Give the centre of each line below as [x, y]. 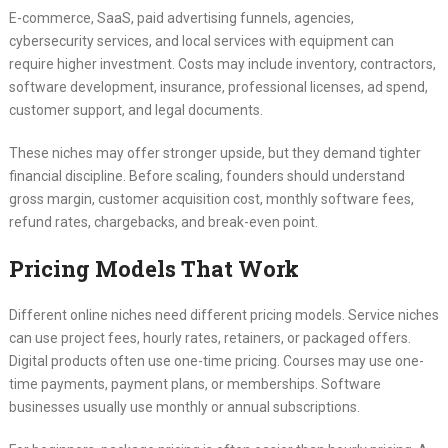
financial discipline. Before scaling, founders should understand [206, 176]
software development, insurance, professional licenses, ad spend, [218, 87]
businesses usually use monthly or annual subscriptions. [184, 407]
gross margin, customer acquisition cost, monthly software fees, [211, 199]
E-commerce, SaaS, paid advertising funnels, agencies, [181, 18]
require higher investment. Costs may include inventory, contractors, [222, 64]
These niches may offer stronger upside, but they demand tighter [214, 153]
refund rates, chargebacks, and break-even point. [163, 222]
